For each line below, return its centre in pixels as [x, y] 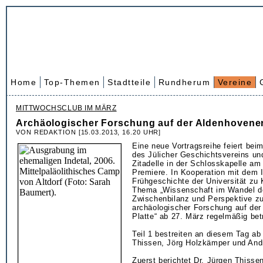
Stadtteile [129, 82]
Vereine [235, 82]
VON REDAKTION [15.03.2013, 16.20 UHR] [89, 132]
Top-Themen [72, 82]
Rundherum [184, 82]
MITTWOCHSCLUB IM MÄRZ [66, 108]
